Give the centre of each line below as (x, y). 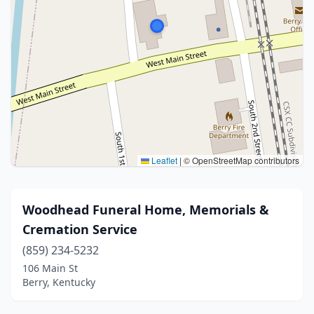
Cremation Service (80, 229)
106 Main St (50, 268)
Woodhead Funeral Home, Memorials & (146, 210)
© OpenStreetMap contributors (240, 160)
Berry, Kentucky (59, 282)
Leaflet (163, 160)
